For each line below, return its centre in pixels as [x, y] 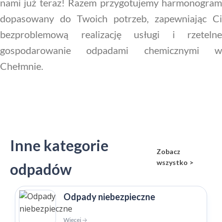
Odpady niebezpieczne [110, 197]
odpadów [41, 169]
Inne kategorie [59, 145]
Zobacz [168, 151]
